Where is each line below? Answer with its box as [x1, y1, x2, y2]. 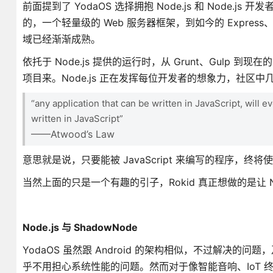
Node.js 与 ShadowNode [22, 221, 138, 233]
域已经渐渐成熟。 [22, 33, 101, 45]
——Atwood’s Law [30, 128, 115, 140]
